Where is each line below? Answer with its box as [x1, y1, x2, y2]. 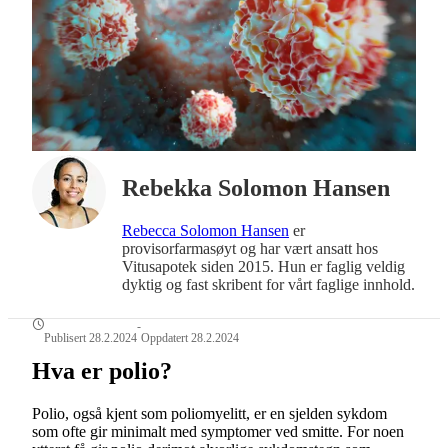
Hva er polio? [32, 358, 172, 385]
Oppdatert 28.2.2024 [141, 331, 239, 346]
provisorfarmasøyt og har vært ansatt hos [122, 240, 378, 258]
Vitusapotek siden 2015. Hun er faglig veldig [122, 258, 405, 276]
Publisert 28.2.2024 [44, 331, 137, 346]
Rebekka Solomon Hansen [122, 175, 390, 202]
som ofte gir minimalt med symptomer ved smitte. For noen [32, 422, 404, 440]
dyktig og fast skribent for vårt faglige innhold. [122, 276, 415, 294]
